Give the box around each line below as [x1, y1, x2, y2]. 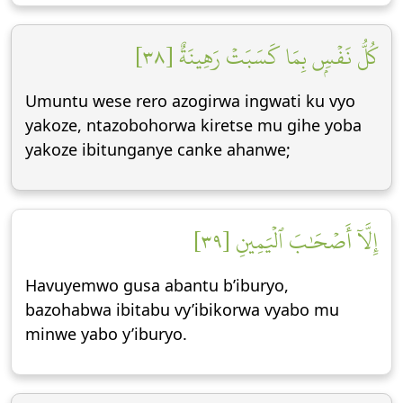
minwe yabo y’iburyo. [25, 323, 187, 345]
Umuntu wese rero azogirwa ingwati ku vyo [25, 90, 355, 112]
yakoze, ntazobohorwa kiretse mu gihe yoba [25, 114, 362, 136]
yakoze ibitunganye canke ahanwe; [25, 139, 291, 160]
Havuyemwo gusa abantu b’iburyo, [25, 274, 289, 296]
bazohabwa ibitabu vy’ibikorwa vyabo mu [25, 299, 339, 320]
